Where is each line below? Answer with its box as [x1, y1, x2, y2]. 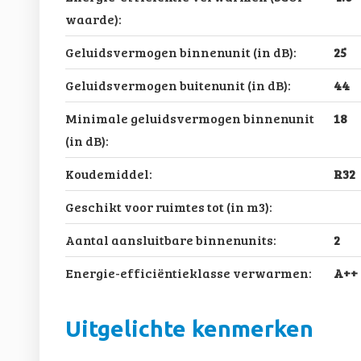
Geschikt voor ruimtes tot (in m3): [64, 197, 272, 215]
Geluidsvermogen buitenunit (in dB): [64, 76, 291, 93]
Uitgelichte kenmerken [64, 315, 313, 341]
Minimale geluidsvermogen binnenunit [64, 109, 314, 127]
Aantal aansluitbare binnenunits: [64, 230, 276, 248]
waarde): [64, 10, 122, 27]
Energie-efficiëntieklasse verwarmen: [64, 263, 312, 281]
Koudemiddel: [64, 164, 152, 182]
